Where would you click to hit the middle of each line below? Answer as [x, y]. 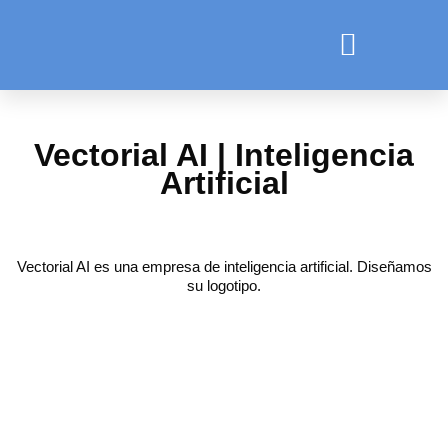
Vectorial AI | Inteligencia [224, 155]
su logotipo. [224, 285]
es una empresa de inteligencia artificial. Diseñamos [262, 266]
